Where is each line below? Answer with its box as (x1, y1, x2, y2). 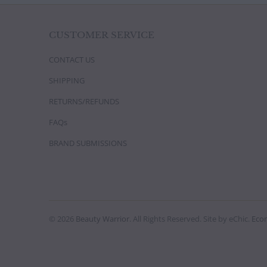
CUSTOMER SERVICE (49, 29, 154, 41)
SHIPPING (49, 74, 85, 86)
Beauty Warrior (76, 213, 129, 224)
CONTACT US (49, 54, 95, 65)
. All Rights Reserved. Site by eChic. (129, 213, 252, 224)
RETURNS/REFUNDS (49, 95, 119, 107)
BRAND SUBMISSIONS (49, 137, 127, 148)
